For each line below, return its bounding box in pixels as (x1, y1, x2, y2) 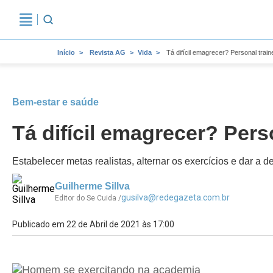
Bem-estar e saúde (12, 97, 99, 107)
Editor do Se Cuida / (55, 194, 121, 202)
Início (57, 49, 75, 56)
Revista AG (90, 49, 126, 56)
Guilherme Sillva (55, 181, 130, 191)
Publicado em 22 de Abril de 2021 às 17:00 (12, 219, 174, 229)
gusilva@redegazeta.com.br (121, 193, 230, 202)
